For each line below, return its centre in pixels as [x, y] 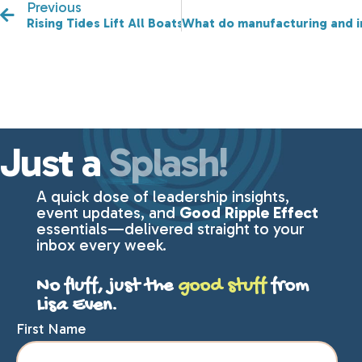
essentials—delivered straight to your [170, 229]
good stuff [221, 287]
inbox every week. [101, 245]
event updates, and [107, 213]
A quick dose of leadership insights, [162, 197]
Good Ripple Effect [248, 213]
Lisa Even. [76, 306]
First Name [51, 329]
